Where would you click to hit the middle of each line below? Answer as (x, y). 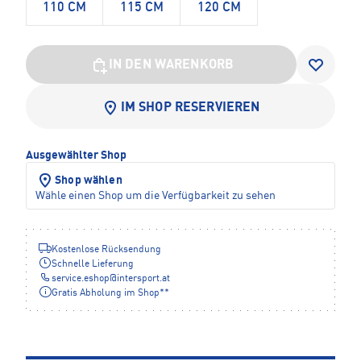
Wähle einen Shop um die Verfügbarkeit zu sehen (156, 196)
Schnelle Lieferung (93, 265)
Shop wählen (89, 181)
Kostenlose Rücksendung (106, 250)
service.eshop (81, 279)
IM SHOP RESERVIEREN (190, 108)
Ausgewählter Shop (76, 156)
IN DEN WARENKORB (171, 66)
